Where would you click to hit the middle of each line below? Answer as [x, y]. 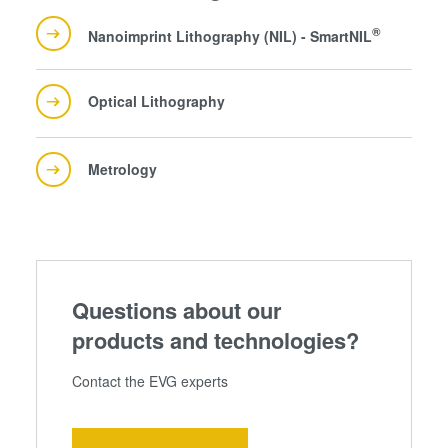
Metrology [123, 168]
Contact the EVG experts [149, 380]
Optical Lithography [157, 100]
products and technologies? [215, 339]
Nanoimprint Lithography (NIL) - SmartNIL [230, 35]
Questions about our [176, 309]
